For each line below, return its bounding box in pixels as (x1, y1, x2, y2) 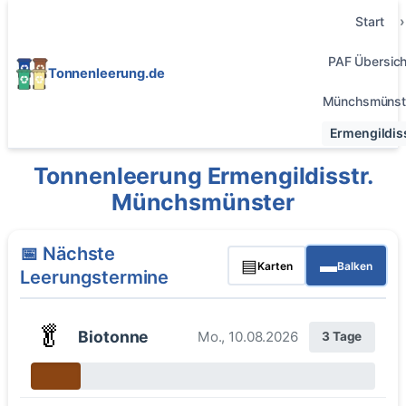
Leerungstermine (20, 266, 169, 289)
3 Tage (322, 329, 362, 344)
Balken (336, 258, 372, 273)
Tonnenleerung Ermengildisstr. (33, 161, 373, 189)
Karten (257, 258, 294, 273)
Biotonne (78, 326, 150, 346)
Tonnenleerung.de (47, 64, 165, 82)
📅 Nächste (20, 243, 116, 266)
